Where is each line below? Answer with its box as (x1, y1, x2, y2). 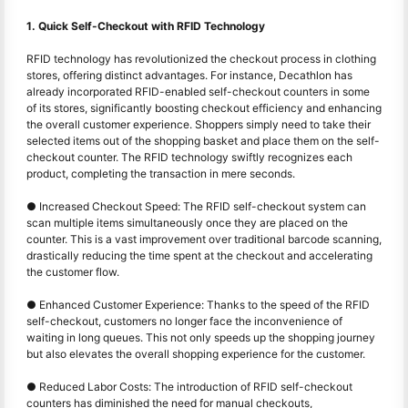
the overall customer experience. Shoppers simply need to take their (26, 117, 371, 131)
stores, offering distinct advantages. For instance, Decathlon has (26, 67, 352, 82)
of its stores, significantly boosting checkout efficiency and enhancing (26, 100, 382, 115)
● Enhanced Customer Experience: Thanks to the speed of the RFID (26, 297, 370, 311)
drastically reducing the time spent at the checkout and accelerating (26, 248, 372, 262)
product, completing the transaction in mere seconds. (26, 166, 295, 180)
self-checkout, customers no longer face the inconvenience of (26, 313, 342, 328)
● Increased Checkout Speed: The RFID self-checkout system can (26, 199, 366, 213)
